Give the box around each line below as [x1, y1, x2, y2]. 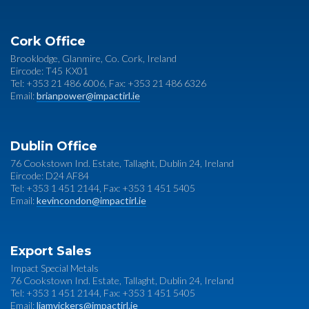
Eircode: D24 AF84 [10, 170, 89, 182]
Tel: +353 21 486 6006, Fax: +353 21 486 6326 [10, 77, 206, 90]
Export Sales [10, 243, 91, 259]
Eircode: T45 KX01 [10, 65, 88, 77]
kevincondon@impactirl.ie [37, 195, 146, 207]
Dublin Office [10, 139, 97, 154]
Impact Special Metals [10, 262, 99, 275]
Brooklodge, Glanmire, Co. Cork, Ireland [10, 52, 177, 65]
